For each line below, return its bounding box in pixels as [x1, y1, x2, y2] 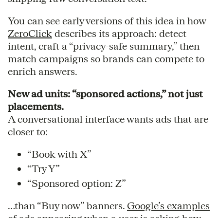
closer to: [8, 126, 48, 137]
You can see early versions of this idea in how [8, 15, 206, 26]
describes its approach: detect [52, 27, 186, 39]
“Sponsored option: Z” [27, 177, 126, 189]
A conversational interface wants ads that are [8, 113, 208, 125]
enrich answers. [8, 65, 77, 77]
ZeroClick [8, 27, 52, 39]
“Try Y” [27, 163, 60, 174]
